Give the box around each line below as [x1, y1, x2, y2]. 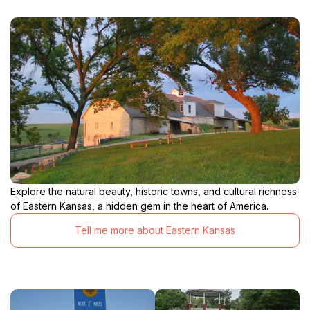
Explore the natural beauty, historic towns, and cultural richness [10, 185, 297, 197]
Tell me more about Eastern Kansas [75, 224, 235, 237]
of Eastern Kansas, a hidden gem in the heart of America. [10, 199, 268, 212]
